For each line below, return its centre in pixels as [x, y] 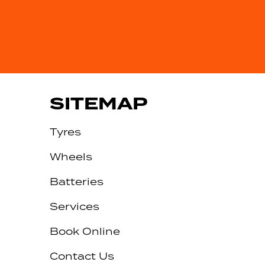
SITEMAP [98, 104]
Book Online [85, 231]
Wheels [71, 156]
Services [74, 206]
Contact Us [82, 256]
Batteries [76, 181]
